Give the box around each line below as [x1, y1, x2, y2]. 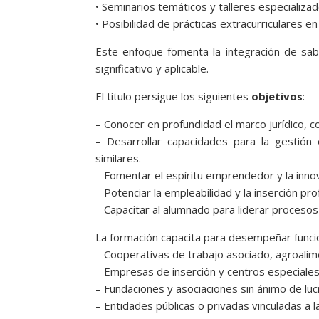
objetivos [251, 88, 303, 103]
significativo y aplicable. [95, 61, 209, 75]
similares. [95, 150, 142, 165]
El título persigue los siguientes [95, 88, 252, 103]
